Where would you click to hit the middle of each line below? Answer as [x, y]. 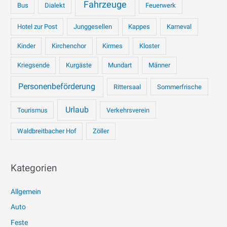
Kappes [139, 27]
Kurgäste [79, 65]
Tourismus [32, 110]
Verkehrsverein [128, 110]
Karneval [179, 27]
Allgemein [26, 192]
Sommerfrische [179, 87]
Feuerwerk [160, 5]
